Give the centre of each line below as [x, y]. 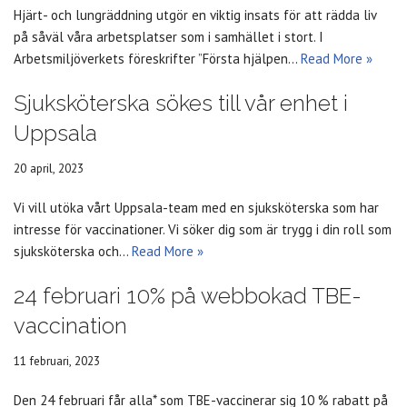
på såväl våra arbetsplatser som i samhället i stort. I [169, 37]
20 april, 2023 [49, 169]
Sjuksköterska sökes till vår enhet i [181, 104]
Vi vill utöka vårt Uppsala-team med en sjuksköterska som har [196, 208]
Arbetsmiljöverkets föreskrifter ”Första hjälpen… [157, 59]
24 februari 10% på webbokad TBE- [188, 296]
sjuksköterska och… [73, 252]
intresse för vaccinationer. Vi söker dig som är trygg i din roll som [203, 230]
